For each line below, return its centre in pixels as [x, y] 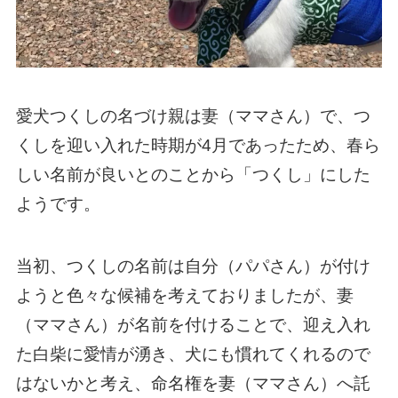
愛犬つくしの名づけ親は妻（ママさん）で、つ [193, 115]
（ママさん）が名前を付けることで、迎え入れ [193, 325]
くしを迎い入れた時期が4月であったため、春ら [198, 145]
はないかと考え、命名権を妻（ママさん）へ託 [193, 384]
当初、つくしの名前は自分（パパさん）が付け [193, 267]
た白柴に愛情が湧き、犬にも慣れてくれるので [193, 354]
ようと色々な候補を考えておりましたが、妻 [184, 296]
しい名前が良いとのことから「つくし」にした [193, 174]
